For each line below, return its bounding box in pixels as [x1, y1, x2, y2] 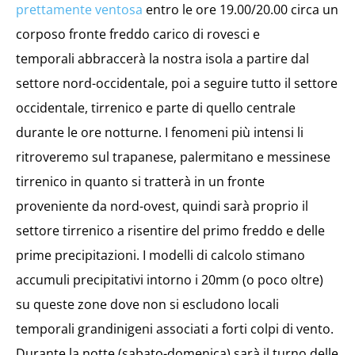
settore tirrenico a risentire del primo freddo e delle [16, 222, 325, 239]
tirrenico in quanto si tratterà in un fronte [16, 173, 265, 190]
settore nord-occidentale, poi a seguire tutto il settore [16, 74, 338, 92]
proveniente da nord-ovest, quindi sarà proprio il [16, 197, 308, 215]
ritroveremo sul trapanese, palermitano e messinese [16, 148, 330, 166]
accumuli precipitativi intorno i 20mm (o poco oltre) [16, 271, 323, 288]
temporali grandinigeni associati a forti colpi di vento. [16, 320, 334, 338]
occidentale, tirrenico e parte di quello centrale [16, 99, 296, 116]
